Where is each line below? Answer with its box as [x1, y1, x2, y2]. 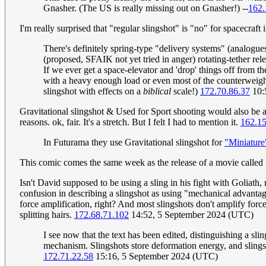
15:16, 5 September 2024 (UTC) [93, 251, 218, 262]
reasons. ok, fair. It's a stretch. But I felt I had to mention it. [20, 117, 240, 128]
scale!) [171, 86, 200, 97]
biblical [143, 86, 171, 97]
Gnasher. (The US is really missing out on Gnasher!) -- [43, 3, 248, 14]
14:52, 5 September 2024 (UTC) [129, 210, 254, 220]
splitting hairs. [20, 210, 74, 220]
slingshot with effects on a [43, 86, 143, 97]
